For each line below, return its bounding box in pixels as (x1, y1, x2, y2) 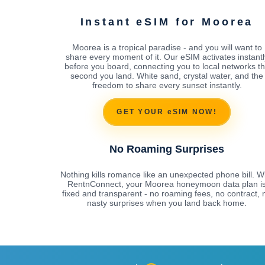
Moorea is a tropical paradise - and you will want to (72, 42, 262, 52)
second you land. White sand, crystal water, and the (70, 70, 263, 80)
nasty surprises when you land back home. (87, 198, 247, 208)
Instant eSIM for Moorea (80, 15, 254, 28)
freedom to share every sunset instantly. (92, 80, 242, 90)
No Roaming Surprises (109, 143, 224, 155)
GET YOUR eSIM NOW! (117, 108, 217, 117)
